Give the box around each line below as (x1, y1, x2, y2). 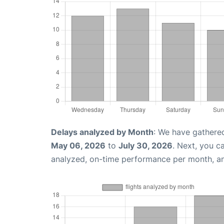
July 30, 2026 (118, 140, 172, 151)
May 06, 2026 (51, 140, 105, 151)
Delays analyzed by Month (51, 127, 153, 137)
